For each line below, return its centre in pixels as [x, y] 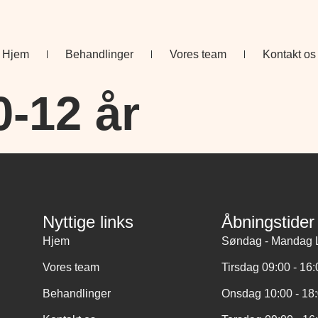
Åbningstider [268, 221]
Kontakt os [289, 54]
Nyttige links [88, 221]
